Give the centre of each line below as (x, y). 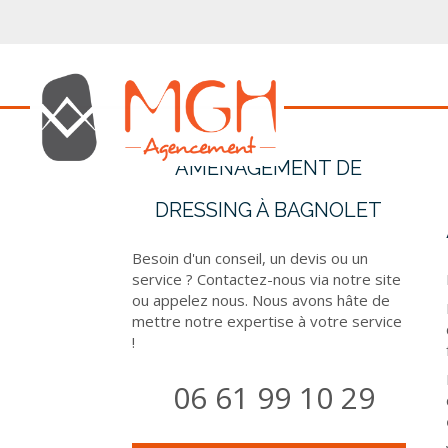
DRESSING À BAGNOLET (269, 210)
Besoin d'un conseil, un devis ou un (250, 258)
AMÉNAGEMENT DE (269, 168)
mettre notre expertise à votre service (267, 321)
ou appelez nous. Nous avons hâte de (261, 300)
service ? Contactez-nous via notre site (266, 279)
